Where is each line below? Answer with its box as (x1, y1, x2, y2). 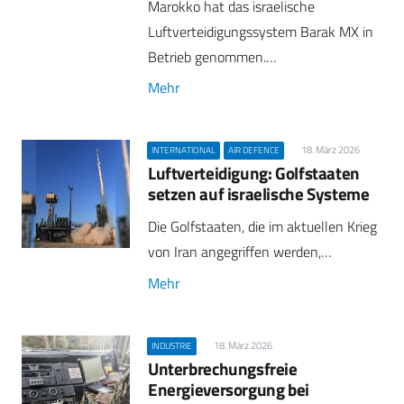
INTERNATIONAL (151, 143, 216, 158)
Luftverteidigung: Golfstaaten (148, 160, 360, 187)
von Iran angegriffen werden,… (148, 241, 331, 263)
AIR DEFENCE (228, 143, 280, 158)
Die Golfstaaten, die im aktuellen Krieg (148, 216, 377, 238)
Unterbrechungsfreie (148, 354, 298, 381)
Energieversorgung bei (148, 375, 309, 402)
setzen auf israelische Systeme (148, 180, 370, 207)
